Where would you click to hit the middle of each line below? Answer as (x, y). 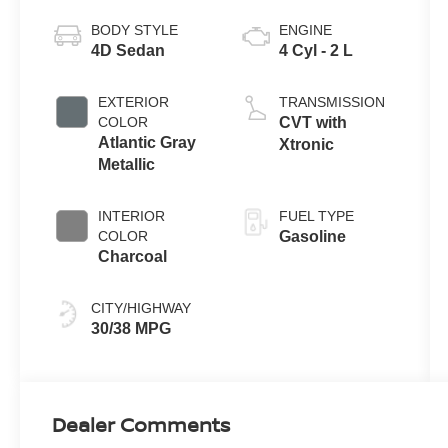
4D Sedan (128, 50)
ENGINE (305, 29)
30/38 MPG (131, 328)
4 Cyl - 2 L (315, 50)
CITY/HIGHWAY (141, 307)
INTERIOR (132, 215)
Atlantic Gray (147, 142)
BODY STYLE (135, 29)
